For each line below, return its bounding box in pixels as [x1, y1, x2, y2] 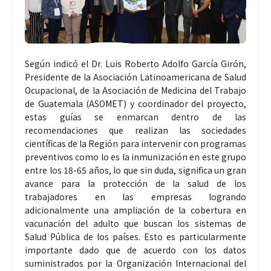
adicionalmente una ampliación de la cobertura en [25, 203, 246, 216]
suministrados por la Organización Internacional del [25, 256, 246, 269]
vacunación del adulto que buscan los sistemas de [25, 217, 246, 229]
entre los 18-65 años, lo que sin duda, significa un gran [25, 163, 246, 176]
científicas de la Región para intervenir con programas [25, 137, 246, 149]
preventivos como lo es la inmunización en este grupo [25, 150, 246, 163]
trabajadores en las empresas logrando [25, 190, 246, 203]
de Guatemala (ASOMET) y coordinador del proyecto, [25, 97, 246, 109]
